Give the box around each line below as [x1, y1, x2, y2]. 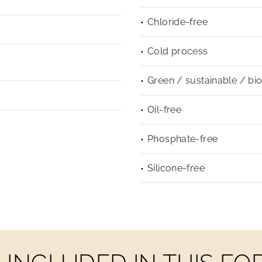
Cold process [147, 46, 208, 57]
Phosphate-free [147, 133, 218, 144]
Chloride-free [147, 16, 208, 27]
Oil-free [147, 104, 182, 115]
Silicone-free [147, 163, 205, 174]
